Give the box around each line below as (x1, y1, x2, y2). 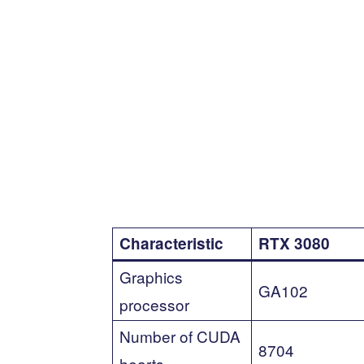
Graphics (119, 265, 183, 288)
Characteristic (119, 232, 223, 254)
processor (119, 292, 189, 315)
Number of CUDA (119, 324, 240, 347)
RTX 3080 (258, 232, 330, 254)
